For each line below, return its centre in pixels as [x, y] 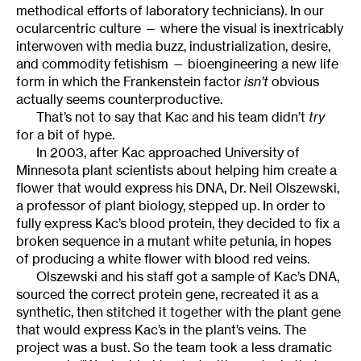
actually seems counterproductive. [119, 99]
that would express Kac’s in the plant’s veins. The [161, 329]
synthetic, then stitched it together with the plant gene [178, 311]
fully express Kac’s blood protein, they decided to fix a [178, 223]
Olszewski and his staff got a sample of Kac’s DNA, [188, 276]
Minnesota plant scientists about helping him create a [176, 170]
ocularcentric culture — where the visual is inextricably [180, 28]
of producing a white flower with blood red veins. [163, 258]
